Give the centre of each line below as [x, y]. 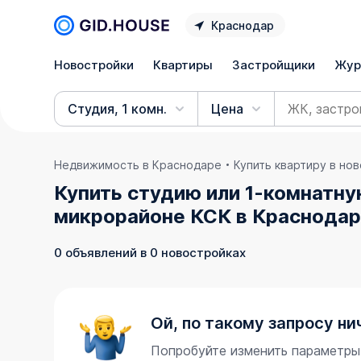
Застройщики [274, 64]
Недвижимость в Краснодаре [138, 165]
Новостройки [94, 64]
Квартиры [183, 64]
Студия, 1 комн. [118, 109]
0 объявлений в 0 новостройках [150, 252]
